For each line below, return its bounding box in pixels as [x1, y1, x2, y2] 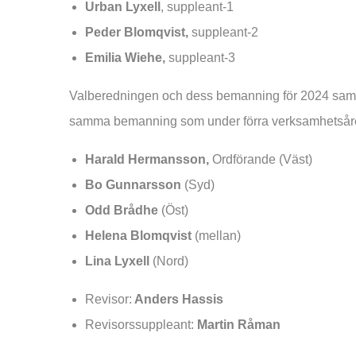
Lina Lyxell [85, 253, 149, 268]
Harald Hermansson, [85, 152, 209, 166]
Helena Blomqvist [85, 228, 192, 242]
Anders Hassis [132, 292, 223, 306]
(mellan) [192, 228, 241, 242]
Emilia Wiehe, [85, 50, 168, 64]
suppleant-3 [168, 50, 289, 64]
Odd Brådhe [85, 203, 158, 217]
